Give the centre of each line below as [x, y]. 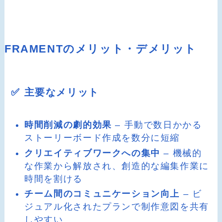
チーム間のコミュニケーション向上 [102, 194]
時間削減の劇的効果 [68, 125]
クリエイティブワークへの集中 [92, 153]
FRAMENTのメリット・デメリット [100, 49]
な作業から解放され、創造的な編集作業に [117, 166]
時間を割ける [54, 179]
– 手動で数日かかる [157, 125]
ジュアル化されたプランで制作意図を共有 [117, 207]
